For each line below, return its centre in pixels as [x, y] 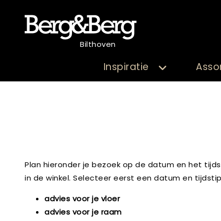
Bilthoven [98, 44]
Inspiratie [126, 67]
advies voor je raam [83, 212]
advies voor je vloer [82, 199]
